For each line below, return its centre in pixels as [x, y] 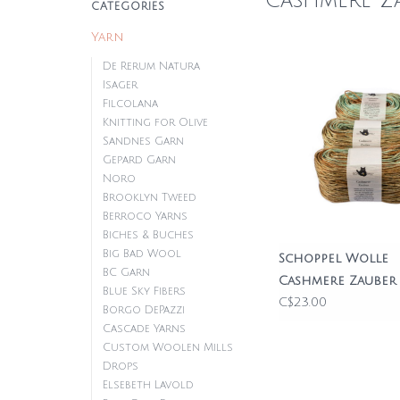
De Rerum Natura [151, 67]
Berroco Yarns [145, 217]
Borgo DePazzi [144, 310]
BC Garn [126, 273]
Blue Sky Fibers [144, 292]
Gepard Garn [139, 160]
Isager [120, 85]
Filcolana [130, 104]
